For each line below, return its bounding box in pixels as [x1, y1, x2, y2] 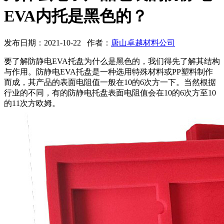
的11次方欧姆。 [4, 99, 60, 108]
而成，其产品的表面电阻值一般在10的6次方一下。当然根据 [4, 78, 216, 87]
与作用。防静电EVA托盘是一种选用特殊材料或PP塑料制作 [4, 67, 213, 76]
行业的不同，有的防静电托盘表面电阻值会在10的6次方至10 [4, 88, 216, 97]
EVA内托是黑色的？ [4, 6, 147, 25]
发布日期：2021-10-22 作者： [4, 38, 111, 47]
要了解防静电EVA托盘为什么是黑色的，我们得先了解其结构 [4, 57, 220, 66]
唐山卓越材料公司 [111, 38, 175, 47]
